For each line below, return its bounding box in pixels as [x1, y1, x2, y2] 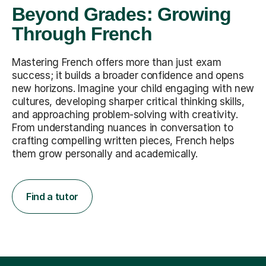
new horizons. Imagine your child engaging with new [12, 83, 254, 95]
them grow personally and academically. [12, 148, 198, 160]
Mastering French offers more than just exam [12, 56, 221, 69]
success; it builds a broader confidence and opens [12, 69, 244, 82]
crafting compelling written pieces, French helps [12, 135, 235, 147]
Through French [12, 23, 152, 45]
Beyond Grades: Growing [12, 4, 231, 26]
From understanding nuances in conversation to [12, 122, 233, 134]
